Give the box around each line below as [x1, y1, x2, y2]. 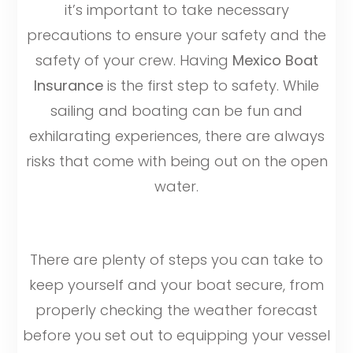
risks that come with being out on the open [25, 151, 328, 172]
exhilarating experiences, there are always [28, 126, 325, 147]
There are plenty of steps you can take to [30, 249, 323, 269]
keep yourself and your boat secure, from [29, 274, 324, 295]
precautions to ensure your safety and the [27, 25, 326, 46]
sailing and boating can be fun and [50, 101, 303, 121]
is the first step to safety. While [103, 76, 319, 96]
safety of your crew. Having [35, 50, 232, 71]
